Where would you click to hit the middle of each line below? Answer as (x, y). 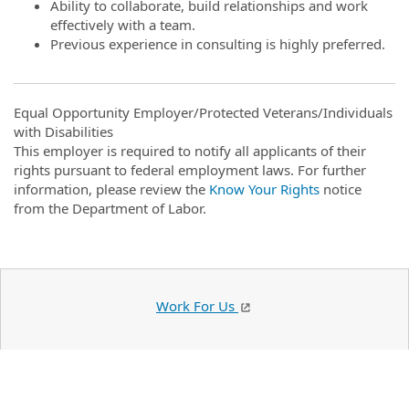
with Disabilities (63, 131)
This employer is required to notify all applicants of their (190, 151)
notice (341, 189)
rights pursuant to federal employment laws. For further (190, 170)
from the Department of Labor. (110, 208)
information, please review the (111, 189)
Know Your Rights (264, 189)
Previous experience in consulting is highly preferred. (220, 43)
